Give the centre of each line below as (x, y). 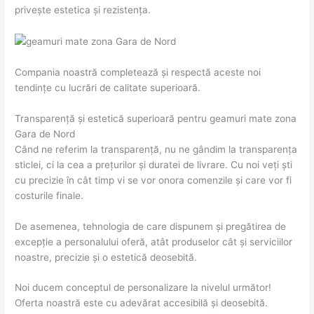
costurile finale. (49, 195)
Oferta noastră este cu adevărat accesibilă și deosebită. (142, 303)
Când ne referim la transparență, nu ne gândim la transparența (156, 149)
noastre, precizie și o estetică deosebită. (106, 257)
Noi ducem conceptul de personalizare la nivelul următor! (143, 288)
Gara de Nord (45, 134)
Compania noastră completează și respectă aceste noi (138, 72)
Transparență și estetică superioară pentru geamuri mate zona (156, 118)
